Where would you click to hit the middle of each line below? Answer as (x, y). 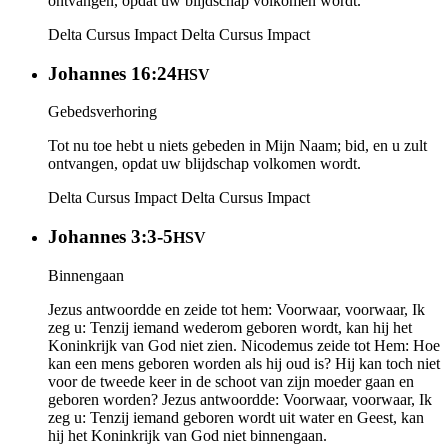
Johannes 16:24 (112, 73)
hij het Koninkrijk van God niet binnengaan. (187, 435)
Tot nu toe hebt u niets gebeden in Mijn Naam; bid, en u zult (237, 146)
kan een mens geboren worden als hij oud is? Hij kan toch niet (244, 363)
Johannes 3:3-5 (110, 236)
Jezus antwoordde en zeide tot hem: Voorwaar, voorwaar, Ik (236, 309)
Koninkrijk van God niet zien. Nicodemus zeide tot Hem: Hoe (244, 345)
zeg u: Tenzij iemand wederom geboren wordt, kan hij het (230, 327)
